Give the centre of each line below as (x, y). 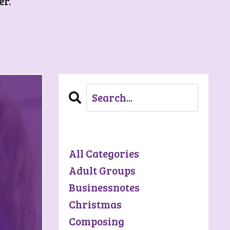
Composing (96, 221)
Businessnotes (104, 187)
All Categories (104, 153)
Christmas (95, 204)
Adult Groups (102, 170)
